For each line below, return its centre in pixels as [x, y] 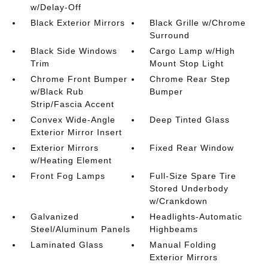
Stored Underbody [189, 188]
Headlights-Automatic [196, 217]
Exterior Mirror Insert [76, 132]
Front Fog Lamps [68, 176]
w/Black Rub [57, 92]
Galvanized [54, 217]
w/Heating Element [71, 160]
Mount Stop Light [187, 63]
